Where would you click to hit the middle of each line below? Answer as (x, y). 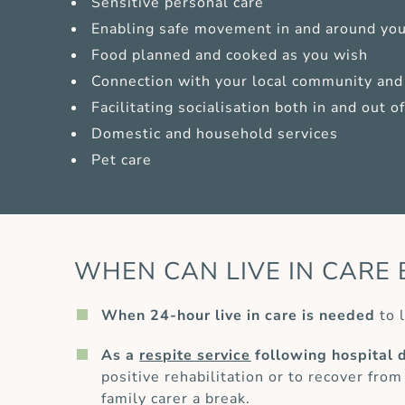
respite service (195, 356)
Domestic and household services (214, 134)
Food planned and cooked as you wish (229, 56)
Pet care (121, 160)
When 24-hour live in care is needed (239, 316)
